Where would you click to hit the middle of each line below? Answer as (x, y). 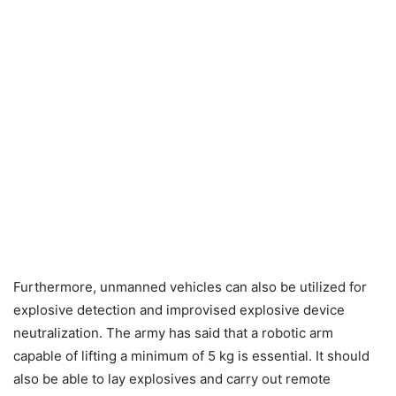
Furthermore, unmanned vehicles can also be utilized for (190, 287)
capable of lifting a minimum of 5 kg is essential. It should (191, 356)
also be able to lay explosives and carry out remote (172, 379)
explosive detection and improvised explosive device (179, 310)
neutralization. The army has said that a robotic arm (173, 333)
